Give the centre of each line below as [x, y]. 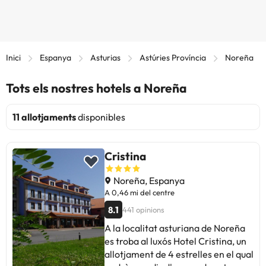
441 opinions [143, 210]
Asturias [105, 58]
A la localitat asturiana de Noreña [175, 228]
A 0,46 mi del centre [140, 193]
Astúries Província [173, 58]
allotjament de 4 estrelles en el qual [179, 254]
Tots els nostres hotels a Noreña [96, 88]
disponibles [101, 117]
